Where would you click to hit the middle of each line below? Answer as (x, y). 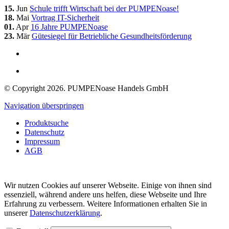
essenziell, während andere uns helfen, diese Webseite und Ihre (105, 195)
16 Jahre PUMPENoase (69, 27)
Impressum (42, 142)
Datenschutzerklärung (65, 213)
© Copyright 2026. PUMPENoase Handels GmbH (86, 88)
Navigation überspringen (44, 106)
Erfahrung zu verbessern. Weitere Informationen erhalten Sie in (106, 204)
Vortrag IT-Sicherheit (65, 18)
